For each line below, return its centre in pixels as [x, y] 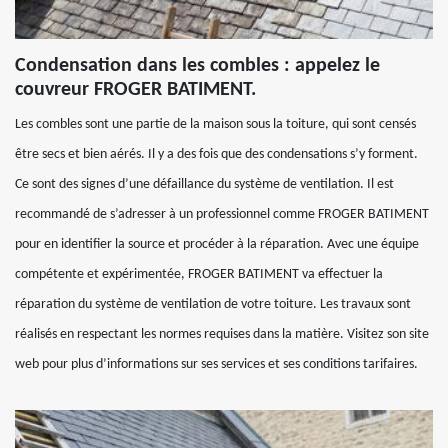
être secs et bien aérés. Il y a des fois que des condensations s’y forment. [216, 154]
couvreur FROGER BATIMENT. [135, 90]
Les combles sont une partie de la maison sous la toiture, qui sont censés [215, 124]
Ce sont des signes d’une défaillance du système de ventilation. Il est [204, 184]
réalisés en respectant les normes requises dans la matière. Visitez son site [222, 334]
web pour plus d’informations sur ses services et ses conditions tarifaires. [216, 364]
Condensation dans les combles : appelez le [197, 66]
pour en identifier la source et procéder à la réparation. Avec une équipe [217, 244]
